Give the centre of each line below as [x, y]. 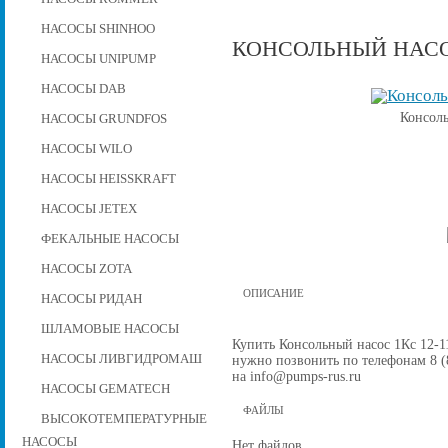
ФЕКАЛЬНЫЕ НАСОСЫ [109, 238]
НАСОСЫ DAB [83, 88]
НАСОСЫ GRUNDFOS [103, 118]
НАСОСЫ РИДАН [91, 298]
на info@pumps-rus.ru [296, 375]
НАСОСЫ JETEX [88, 208]
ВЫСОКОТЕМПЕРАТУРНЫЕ [123, 418]
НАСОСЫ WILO [86, 148]
